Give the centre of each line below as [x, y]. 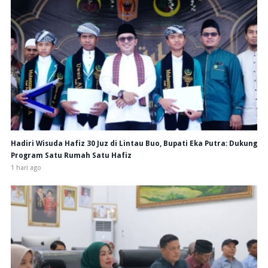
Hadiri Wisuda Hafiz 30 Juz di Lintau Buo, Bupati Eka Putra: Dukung [134, 143]
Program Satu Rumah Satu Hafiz [71, 155]
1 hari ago [26, 167]
